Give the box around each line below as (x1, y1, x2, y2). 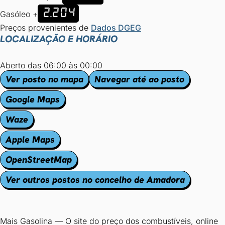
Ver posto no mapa (6, 73, 83, 85)
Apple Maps (6, 134, 55, 145)
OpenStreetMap (6, 154, 72, 165)
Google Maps (6, 93, 60, 105)
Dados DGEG (91, 23, 141, 33)
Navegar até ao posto (94, 73, 184, 85)
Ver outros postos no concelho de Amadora (6, 174, 185, 185)
